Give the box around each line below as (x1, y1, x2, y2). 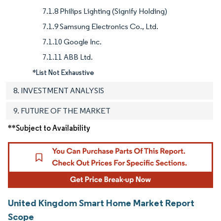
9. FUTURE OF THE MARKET (13, 106, 110, 115)
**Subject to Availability (8, 123, 90, 133)
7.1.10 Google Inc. (42, 37, 102, 46)
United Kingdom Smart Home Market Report (8, 197, 194, 209)
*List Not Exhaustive (33, 68, 94, 77)
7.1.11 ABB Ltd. (42, 52, 93, 62)
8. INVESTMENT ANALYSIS (13, 85, 104, 95)
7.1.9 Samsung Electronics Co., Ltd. (42, 21, 158, 31)
